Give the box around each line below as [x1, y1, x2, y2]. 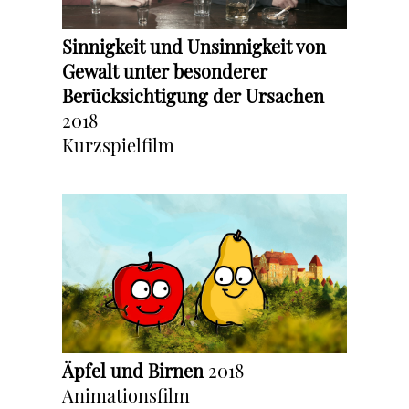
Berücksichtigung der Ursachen [62, 82, 324, 108]
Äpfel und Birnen [62, 358, 204, 383]
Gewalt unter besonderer [62, 58, 267, 83]
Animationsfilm [62, 383, 190, 407]
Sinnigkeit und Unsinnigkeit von [62, 33, 326, 58]
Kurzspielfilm [62, 131, 174, 157]
